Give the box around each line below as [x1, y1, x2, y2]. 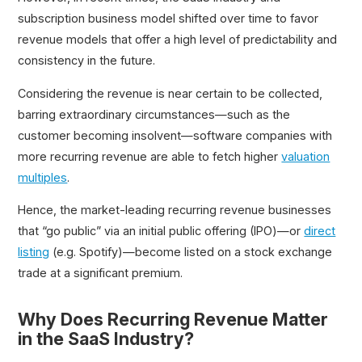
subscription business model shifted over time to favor [18, 11, 319, 26]
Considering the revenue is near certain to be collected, [18, 86, 323, 100]
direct [304, 223, 336, 238]
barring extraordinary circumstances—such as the [18, 107, 291, 121]
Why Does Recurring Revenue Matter [18, 309, 329, 330]
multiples [18, 170, 68, 184]
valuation [281, 149, 330, 163]
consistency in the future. [18, 53, 156, 68]
